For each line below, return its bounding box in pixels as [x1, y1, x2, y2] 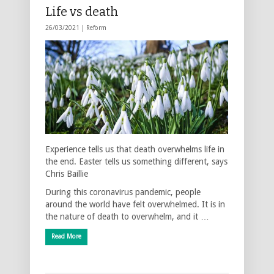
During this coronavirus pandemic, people [45, 187, 201, 197]
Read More [51, 232, 81, 240]
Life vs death [45, 4, 119, 19]
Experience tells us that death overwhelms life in [45, 144, 224, 154]
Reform [86, 24, 106, 31]
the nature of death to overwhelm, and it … [45, 211, 209, 221]
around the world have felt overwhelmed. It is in [45, 199, 225, 209]
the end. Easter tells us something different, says [45, 156, 228, 166]
